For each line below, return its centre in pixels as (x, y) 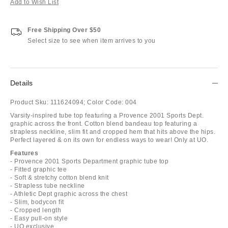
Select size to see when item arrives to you (92, 40)
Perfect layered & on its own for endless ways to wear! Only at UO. (109, 140)
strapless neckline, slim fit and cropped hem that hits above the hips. (113, 132)
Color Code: (105, 102)
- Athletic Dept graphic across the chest (69, 194)
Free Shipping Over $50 (64, 30)
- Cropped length (36, 210)
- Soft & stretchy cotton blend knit (60, 177)
